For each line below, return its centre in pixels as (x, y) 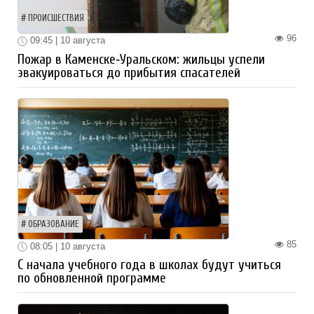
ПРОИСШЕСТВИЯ (56, 18)
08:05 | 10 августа (66, 246)
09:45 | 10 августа (66, 40)
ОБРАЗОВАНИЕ (54, 224)
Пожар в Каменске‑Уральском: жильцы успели (141, 59)
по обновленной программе (92, 279)
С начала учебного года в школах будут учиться (149, 265)
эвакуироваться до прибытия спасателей (129, 73)
